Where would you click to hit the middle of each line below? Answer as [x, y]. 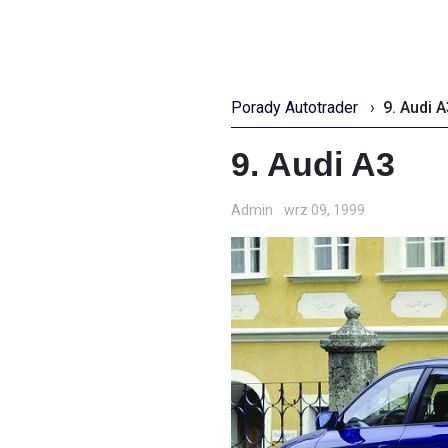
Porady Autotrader [294, 107]
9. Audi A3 [313, 164]
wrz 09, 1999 [324, 210]
